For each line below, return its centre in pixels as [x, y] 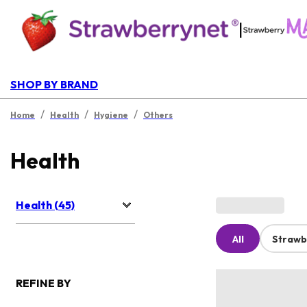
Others [158, 115]
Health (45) [45, 205]
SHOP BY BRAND [54, 84]
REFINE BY [44, 283]
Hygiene [111, 115]
